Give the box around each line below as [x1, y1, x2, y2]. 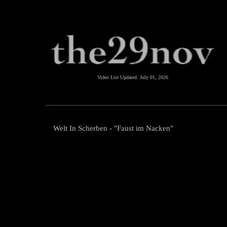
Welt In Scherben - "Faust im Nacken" [53, 124, 173, 132]
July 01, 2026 [140, 74, 168, 80]
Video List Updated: [97, 74, 140, 80]
